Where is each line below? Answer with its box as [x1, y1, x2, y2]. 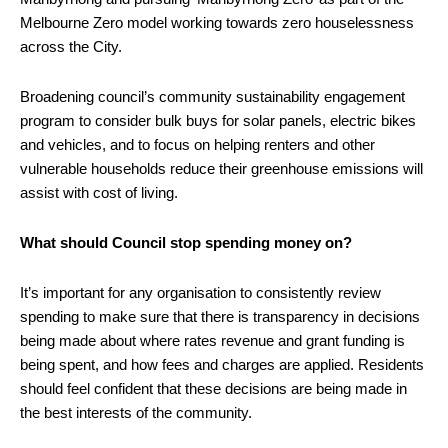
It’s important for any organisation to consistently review [20, 283, 381, 301]
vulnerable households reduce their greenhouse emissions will [20, 159, 423, 177]
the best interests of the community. [20, 403, 252, 421]
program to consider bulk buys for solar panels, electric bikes [20, 111, 416, 129]
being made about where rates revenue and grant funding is [20, 331, 405, 349]
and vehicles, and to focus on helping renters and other [20, 135, 375, 153]
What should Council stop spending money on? [20, 233, 352, 251]
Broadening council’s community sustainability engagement [20, 87, 405, 105]
